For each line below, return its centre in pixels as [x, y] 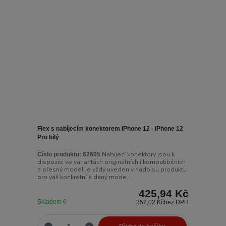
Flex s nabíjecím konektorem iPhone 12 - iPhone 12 [110, 129]
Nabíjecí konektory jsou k [137, 154]
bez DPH [177, 202]
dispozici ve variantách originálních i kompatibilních [111, 162]
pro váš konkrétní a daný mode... [84, 177]
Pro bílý [48, 137]
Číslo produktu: [59, 154]
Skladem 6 [52, 202]
